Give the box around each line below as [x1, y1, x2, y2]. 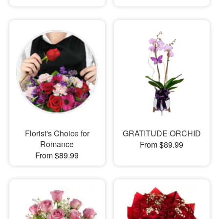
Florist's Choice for [24, 127, 89, 139]
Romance [40, 138, 74, 150]
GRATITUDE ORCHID [122, 127, 201, 139]
